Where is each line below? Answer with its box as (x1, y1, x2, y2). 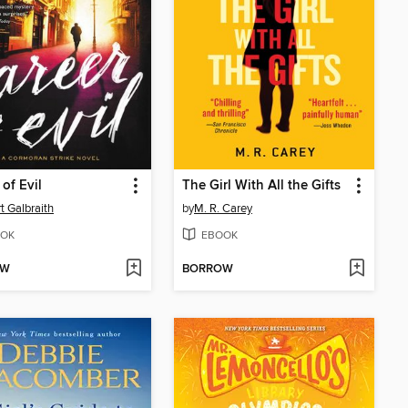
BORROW (182, 260, 233, 277)
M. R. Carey (194, 201, 252, 217)
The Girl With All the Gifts (182, 178, 341, 195)
